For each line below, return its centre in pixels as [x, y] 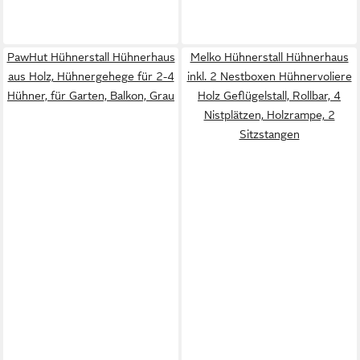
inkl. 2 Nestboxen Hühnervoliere [269, 76]
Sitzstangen [269, 134]
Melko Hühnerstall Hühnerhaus [269, 57]
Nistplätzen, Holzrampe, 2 [269, 115]
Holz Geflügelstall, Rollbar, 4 [269, 96]
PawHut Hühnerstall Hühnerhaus [91, 57]
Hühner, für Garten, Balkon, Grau [91, 96]
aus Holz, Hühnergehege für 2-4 [91, 76]
